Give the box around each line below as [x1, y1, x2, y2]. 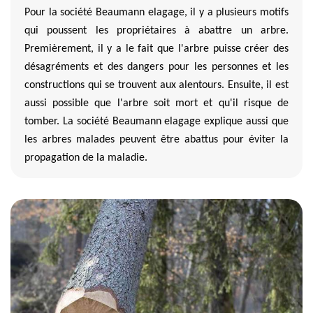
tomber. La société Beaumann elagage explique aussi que [24, 115, 289, 127]
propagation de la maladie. [24, 152, 147, 163]
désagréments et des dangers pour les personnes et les [24, 61, 289, 73]
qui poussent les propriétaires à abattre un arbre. [24, 24, 289, 36]
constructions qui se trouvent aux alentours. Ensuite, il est [24, 79, 289, 91]
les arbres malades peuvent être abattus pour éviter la [24, 133, 289, 145]
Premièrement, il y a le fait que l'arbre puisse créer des [24, 43, 289, 54]
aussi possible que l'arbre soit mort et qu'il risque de [24, 97, 289, 109]
